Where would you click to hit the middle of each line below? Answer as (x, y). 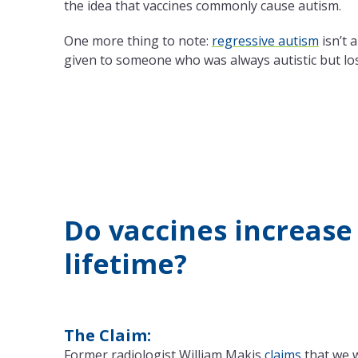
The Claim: (107, 336)
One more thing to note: (137, 41)
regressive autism (265, 41)
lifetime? (125, 264)
